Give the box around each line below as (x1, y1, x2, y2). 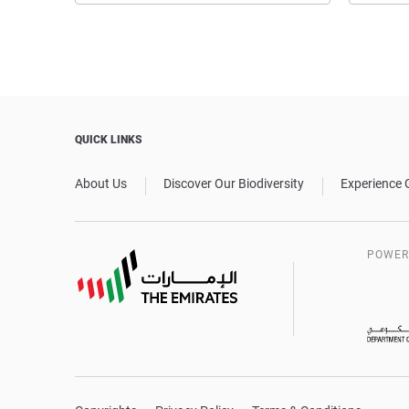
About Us (75, 176, 127, 191)
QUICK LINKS (75, 133, 142, 146)
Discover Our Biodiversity (163, 176, 304, 191)
